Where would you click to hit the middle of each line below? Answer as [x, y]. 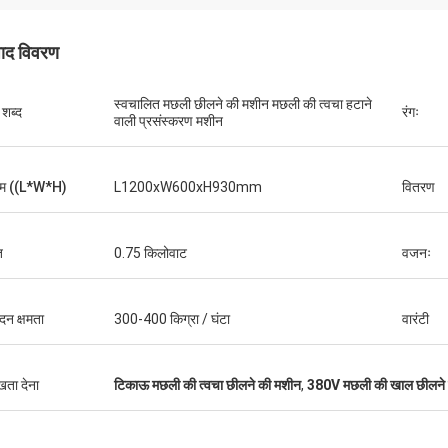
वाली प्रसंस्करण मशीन [168, 121]
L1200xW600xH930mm [188, 187]
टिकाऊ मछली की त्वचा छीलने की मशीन [207, 385]
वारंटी [415, 319]
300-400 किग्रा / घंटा [172, 319]
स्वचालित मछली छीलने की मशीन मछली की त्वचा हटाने [243, 104]
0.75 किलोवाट [150, 253]
